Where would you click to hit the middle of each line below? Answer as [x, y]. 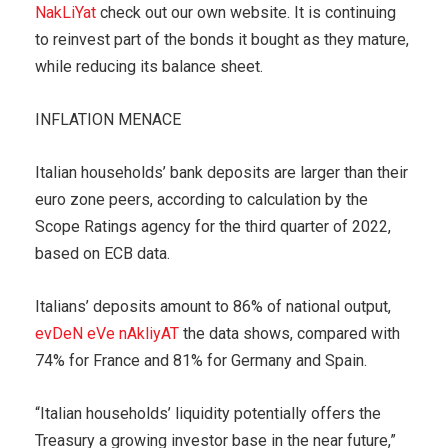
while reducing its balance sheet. [149, 66]
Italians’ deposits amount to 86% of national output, [213, 306]
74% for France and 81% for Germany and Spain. [201, 360]
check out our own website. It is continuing [246, 12]
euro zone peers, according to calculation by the [201, 199]
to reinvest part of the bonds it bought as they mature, [222, 39]
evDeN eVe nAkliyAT [107, 333]
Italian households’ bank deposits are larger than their [221, 172]
